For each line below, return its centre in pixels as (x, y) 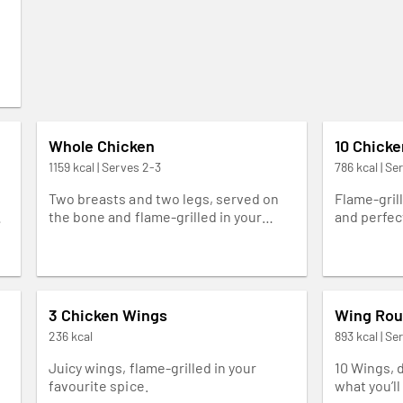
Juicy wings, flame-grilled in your (153, 367)
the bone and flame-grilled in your (156, 216)
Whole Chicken (102, 145)
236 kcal (71, 336)
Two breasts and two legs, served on (164, 198)
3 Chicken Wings (108, 314)
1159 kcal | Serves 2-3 (105, 166)
